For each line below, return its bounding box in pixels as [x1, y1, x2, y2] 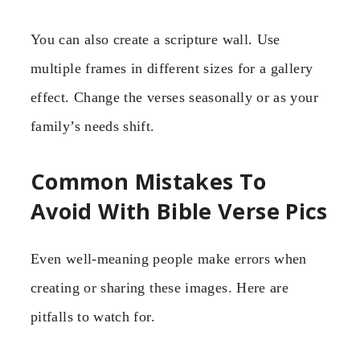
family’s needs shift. [31, 118, 155, 135]
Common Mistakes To [31, 166, 267, 197]
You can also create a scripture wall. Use [31, 31, 280, 48]
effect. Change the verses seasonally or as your [31, 89, 318, 106]
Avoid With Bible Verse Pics [31, 196, 328, 227]
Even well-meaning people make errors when [31, 250, 307, 267]
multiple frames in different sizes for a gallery [31, 60, 313, 77]
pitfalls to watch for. [31, 308, 155, 325]
